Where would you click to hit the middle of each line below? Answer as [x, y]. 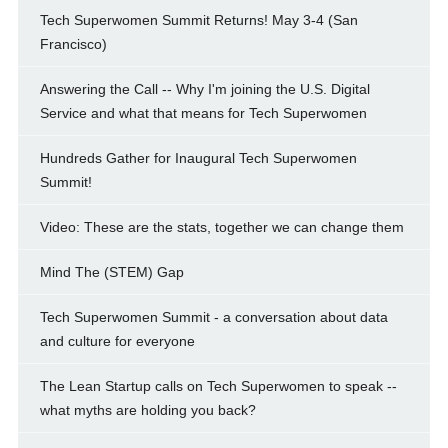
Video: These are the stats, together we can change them [221, 227]
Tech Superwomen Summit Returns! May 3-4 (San [198, 20]
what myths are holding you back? [147, 410]
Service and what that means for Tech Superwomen [203, 113]
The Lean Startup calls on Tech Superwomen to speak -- [218, 386]
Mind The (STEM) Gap [111, 272]
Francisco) [73, 44]
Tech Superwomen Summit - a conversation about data [213, 317]
